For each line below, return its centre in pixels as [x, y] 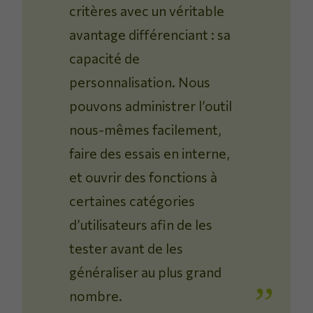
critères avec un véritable [147, 11]
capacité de [105, 58]
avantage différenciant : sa [150, 35]
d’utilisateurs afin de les [141, 225]
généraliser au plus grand [146, 272]
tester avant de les [126, 248]
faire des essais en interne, [150, 153]
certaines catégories [132, 201]
